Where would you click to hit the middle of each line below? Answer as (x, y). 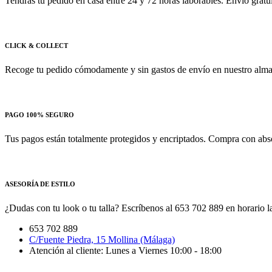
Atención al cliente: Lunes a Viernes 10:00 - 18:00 (125, 251)
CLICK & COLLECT (36, 46)
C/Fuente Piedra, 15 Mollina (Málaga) (102, 240)
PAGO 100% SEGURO (39, 115)
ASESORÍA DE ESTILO (40, 184)
